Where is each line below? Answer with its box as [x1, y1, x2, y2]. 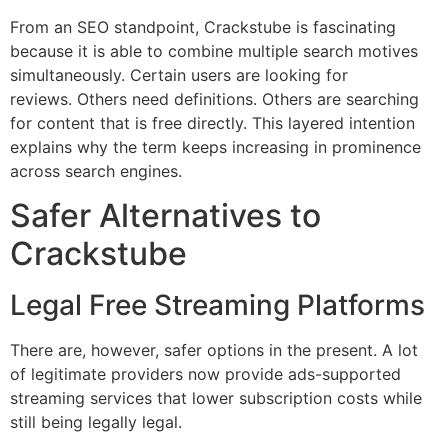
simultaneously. [10, 65, 125, 86]
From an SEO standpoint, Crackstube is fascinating [10, 17, 396, 38]
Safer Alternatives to [10, 196, 321, 236]
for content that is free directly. [10, 113, 252, 134]
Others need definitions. [77, 89, 257, 110]
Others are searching [262, 89, 419, 110]
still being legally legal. [10, 412, 182, 433]
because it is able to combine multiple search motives [10, 41, 418, 62]
